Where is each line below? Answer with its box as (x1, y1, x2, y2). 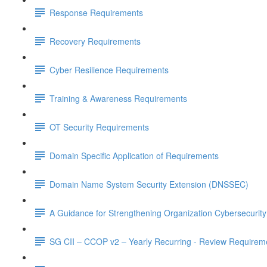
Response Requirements (49, 6, 143, 18)
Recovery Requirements (49, 35, 141, 47)
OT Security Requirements (49, 120, 149, 133)
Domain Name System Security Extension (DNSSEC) (49, 178, 249, 190)
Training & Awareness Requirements (49, 92, 187, 104)
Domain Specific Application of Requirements (49, 149, 219, 162)
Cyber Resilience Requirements (49, 63, 169, 76)
